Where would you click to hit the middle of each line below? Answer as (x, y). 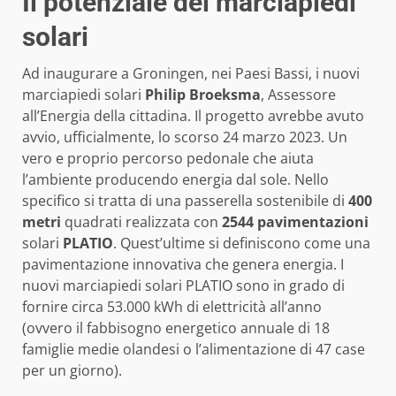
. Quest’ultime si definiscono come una (242, 243)
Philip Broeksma (203, 94)
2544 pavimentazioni (295, 221)
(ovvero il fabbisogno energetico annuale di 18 (176, 327)
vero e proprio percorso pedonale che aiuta (168, 158)
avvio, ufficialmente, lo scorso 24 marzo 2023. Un (185, 137)
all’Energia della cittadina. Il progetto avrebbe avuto (193, 115)
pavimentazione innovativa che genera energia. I (183, 264)
